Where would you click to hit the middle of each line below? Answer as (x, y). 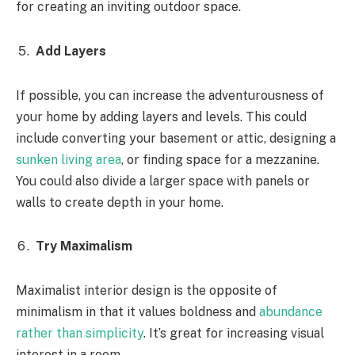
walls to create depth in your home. (120, 202)
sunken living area (69, 159)
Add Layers (71, 51)
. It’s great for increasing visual (234, 333)
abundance (291, 311)
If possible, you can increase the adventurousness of (170, 95)
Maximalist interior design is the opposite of (147, 290)
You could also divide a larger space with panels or (163, 181)
